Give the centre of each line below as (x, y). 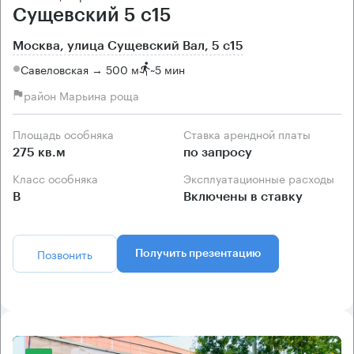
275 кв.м (39, 153)
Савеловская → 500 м (80, 68)
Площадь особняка (67, 134)
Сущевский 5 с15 (92, 15)
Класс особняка (59, 178)
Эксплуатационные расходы (263, 178)
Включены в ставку (243, 197)
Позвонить (65, 254)
